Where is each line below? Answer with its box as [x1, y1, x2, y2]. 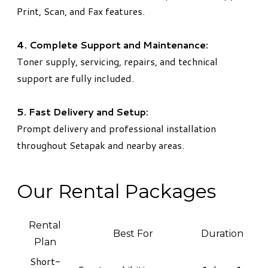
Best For [113, 227, 153, 239]
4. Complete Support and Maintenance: [17, 37, 208, 51]
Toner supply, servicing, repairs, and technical [17, 54, 218, 68]
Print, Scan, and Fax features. [17, 4, 145, 18]
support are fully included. [17, 71, 134, 85]
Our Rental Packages [17, 179, 216, 203]
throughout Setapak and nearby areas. [17, 138, 184, 152]
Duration [201, 227, 243, 239]
